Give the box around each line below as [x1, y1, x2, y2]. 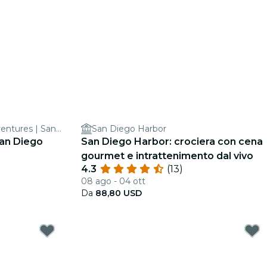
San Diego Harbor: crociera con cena [81, 136, 263, 147]
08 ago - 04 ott [81, 176, 145, 187]
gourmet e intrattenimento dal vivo [81, 150, 253, 162]
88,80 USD [95, 188, 142, 198]
